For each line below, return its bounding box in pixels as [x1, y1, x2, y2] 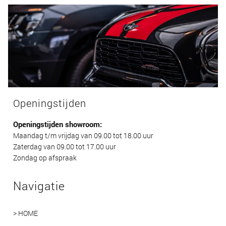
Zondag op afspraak [13, 153, 77, 163]
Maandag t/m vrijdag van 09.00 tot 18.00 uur [13, 131, 153, 141]
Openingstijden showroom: [13, 119, 102, 130]
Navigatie [13, 178, 65, 194]
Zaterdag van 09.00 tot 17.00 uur [13, 142, 116, 152]
